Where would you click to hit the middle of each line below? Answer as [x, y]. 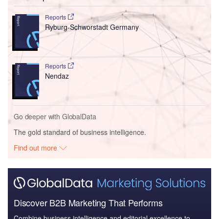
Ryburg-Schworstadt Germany [92, 27]
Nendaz [57, 76]
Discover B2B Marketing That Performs [88, 202]
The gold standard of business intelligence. [80, 132]
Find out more [37, 148]
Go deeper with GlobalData [55, 117]
